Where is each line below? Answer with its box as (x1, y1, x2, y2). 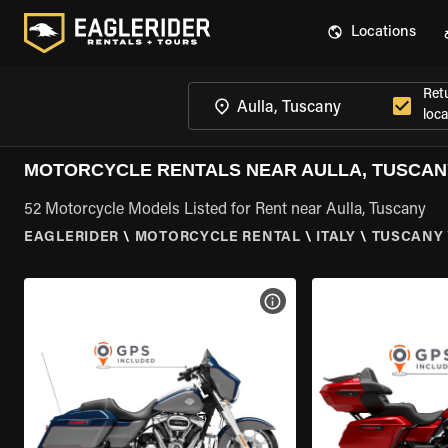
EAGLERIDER (24, 231, 119, 245)
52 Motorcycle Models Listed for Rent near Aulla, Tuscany (24, 202, 426, 218)
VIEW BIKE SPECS (282, 295, 386, 307)
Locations (351, 25, 416, 40)
